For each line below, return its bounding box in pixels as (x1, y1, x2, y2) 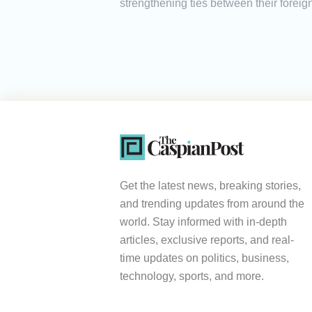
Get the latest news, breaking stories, (120, 180, 301, 192)
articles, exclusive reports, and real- (120, 234, 294, 247)
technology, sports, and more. (120, 270, 264, 283)
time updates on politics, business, (120, 252, 289, 265)
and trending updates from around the (120, 198, 304, 210)
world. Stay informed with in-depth (120, 216, 287, 228)
